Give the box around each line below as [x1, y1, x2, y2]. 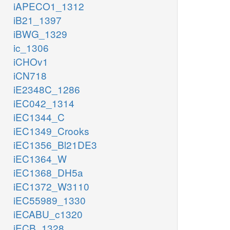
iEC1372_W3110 [13, 179, 89, 194]
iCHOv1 [13, 54, 48, 69]
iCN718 [13, 68, 47, 83]
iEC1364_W [13, 151, 67, 166]
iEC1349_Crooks [13, 124, 89, 138]
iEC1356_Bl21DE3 [13, 138, 97, 152]
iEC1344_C [13, 110, 65, 124]
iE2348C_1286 [13, 82, 80, 97]
